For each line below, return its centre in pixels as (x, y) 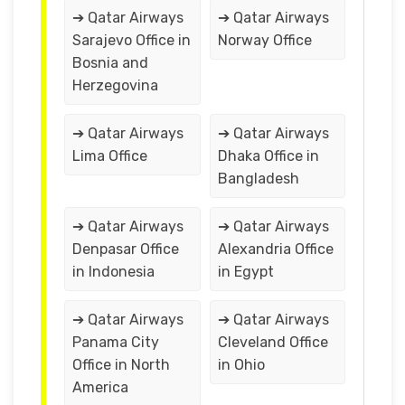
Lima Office (110, 155)
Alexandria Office (275, 249)
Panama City (116, 342)
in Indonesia (113, 271)
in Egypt (245, 271)
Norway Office (264, 40)
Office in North (121, 364)
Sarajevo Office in (132, 40)
